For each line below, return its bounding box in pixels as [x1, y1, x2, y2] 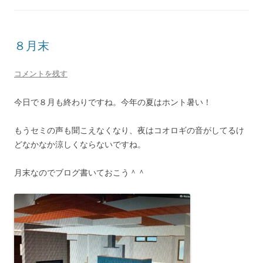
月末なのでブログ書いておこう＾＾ [14, 167, 146, 177]
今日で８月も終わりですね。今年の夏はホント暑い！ [14, 97, 211, 107]
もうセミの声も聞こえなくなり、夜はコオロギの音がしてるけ [14, 125, 244, 135]
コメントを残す [14, 69, 68, 78]
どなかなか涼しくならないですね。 [14, 139, 146, 149]
